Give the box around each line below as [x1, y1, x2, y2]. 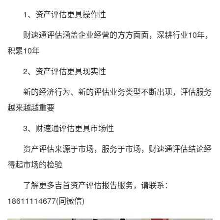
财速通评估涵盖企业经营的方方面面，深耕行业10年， [7, 29, 213, 41]
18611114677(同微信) [7, 195, 84, 207]
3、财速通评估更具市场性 [7, 122, 114, 134]
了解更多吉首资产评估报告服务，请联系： [7, 179, 172, 191]
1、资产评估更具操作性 [7, 8, 106, 20]
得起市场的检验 [7, 159, 62, 170]
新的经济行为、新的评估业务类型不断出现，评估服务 [7, 86, 212, 98]
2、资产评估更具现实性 [7, 65, 106, 77]
